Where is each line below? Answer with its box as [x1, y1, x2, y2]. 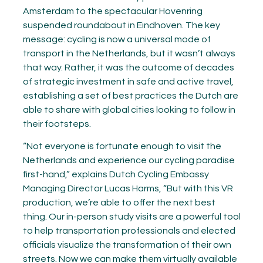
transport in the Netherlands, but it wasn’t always [22, 49, 235, 58]
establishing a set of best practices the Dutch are [22, 91, 238, 100]
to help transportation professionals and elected [22, 226, 235, 235]
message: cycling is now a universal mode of [22, 35, 211, 44]
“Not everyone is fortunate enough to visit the [22, 141, 221, 151]
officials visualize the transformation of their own [22, 240, 231, 249]
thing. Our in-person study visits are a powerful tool [22, 212, 241, 221]
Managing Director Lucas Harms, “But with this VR [22, 184, 233, 193]
